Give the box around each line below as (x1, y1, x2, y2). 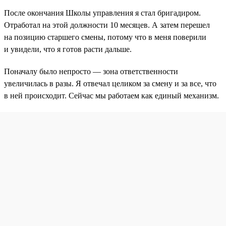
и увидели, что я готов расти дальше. (4, 45, 132, 54)
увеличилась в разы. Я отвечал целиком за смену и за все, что (4, 79, 216, 88)
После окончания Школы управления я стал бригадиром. (4, 9, 201, 18)
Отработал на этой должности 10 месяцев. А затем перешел (4, 21, 210, 30)
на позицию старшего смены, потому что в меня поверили (4, 33, 206, 42)
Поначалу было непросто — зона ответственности (4, 67, 178, 76)
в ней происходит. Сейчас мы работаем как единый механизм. (4, 91, 219, 100)
